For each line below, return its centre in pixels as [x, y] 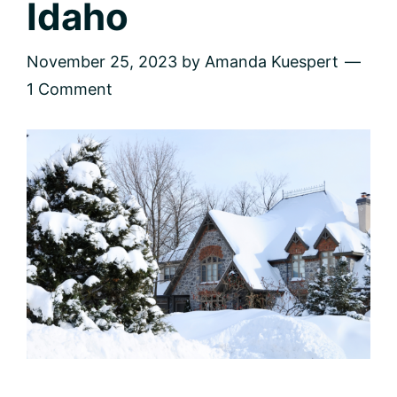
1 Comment [70, 89]
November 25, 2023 [102, 61]
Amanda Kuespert [272, 61]
